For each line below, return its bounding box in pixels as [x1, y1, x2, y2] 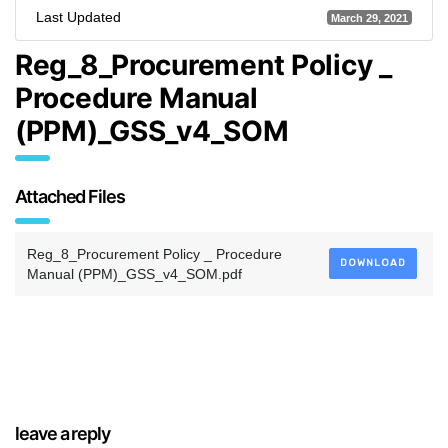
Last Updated [36, 9, 121, 25]
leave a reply [15, 423, 110, 444]
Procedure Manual [15, 81, 258, 115]
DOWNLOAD [340, 257, 406, 269]
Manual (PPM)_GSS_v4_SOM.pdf [27, 266, 242, 282]
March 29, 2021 [330, 11, 408, 24]
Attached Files [15, 186, 125, 207]
